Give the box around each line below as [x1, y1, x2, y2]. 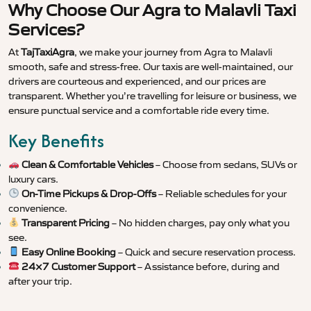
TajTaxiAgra [21, 46, 74, 59]
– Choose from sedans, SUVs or [153, 158, 297, 171]
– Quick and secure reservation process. [115, 246, 296, 259]
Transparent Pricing [21, 217, 110, 230]
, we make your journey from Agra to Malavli [74, 46, 272, 59]
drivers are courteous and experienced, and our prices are [8, 75, 266, 88]
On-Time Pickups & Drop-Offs [21, 187, 156, 201]
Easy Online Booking [21, 246, 116, 259]
